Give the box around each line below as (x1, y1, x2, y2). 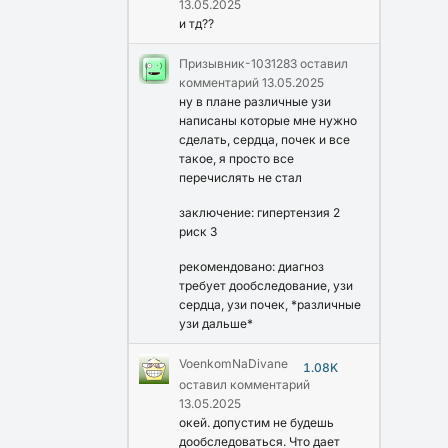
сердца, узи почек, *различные (179, 296, 361, 312)
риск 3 (179, 223, 217, 239)
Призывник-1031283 (179, 55, 297, 71)
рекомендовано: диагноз (179, 258, 324, 274)
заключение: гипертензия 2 (179, 204, 340, 220)
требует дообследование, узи (179, 277, 353, 293)
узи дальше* (179, 315, 253, 331)
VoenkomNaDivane (179, 355, 288, 371)
